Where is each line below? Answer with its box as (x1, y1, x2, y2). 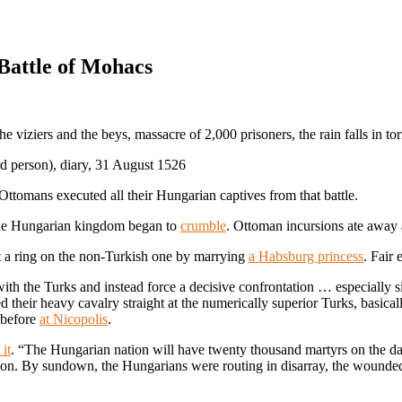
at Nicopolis (39, 311, 108, 328)
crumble (180, 218, 226, 234)
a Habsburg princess (249, 249, 363, 265)
